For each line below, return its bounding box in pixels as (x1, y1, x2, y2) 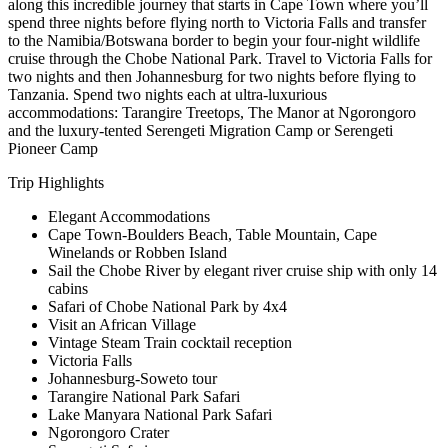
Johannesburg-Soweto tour (48, 370, 217, 387)
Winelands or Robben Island (48, 244, 227, 261)
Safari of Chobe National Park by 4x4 (48, 298, 287, 315)
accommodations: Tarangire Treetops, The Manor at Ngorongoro (8, 104, 416, 121)
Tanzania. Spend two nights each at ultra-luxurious (8, 86, 327, 103)
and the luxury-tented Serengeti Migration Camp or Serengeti (8, 122, 393, 139)
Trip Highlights (8, 174, 104, 191)
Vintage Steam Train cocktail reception (48, 334, 292, 351)
